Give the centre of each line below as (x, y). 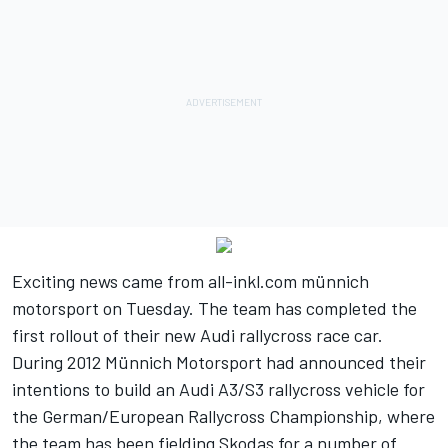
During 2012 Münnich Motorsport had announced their (219, 362)
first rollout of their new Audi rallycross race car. (197, 335)
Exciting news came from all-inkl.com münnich (190, 281)
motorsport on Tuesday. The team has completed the (214, 308)
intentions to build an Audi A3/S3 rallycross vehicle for (218, 389)
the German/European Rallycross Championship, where (223, 416)
